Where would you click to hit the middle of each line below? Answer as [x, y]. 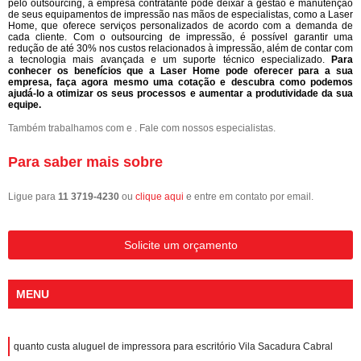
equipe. [25, 104]
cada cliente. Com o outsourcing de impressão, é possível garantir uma [180, 37]
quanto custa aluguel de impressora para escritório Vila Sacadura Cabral [173, 346]
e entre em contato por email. [249, 196]
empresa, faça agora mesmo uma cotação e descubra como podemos [180, 82]
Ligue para [33, 196]
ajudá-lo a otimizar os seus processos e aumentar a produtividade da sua [180, 93]
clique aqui [160, 196]
